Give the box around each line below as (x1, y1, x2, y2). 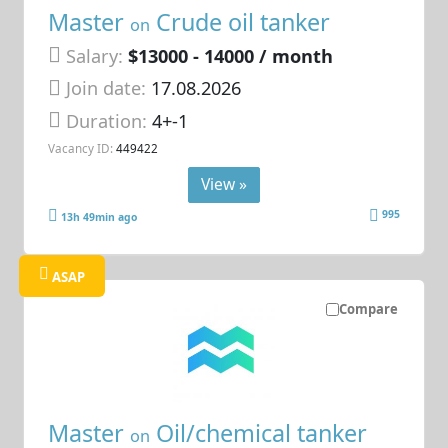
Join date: (66, 76, 147, 101)
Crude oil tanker (150, 5, 331, 38)
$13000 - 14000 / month (128, 43, 334, 68)
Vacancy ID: (48, 140, 114, 157)
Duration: (66, 108, 153, 133)
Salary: (66, 43, 124, 68)
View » (201, 172, 247, 195)
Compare (338, 300, 398, 319)
